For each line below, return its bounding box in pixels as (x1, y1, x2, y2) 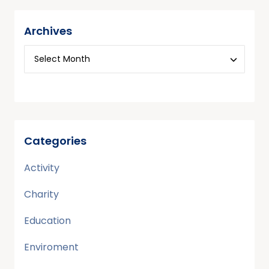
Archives (24, 23, 72, 38)
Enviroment (24, 240, 79, 254)
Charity (24, 187, 59, 201)
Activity (24, 160, 59, 175)
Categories (24, 133, 86, 148)
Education (24, 213, 71, 228)
